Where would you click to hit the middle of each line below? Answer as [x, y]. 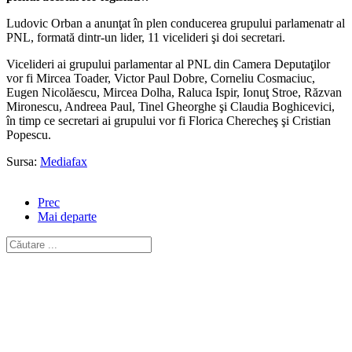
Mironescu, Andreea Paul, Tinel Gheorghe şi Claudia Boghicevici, [170, 106]
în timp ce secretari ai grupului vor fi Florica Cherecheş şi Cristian [169, 120]
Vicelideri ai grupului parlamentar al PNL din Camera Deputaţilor [168, 64]
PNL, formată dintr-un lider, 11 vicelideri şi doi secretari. [146, 37]
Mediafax [64, 161]
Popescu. [29, 134]
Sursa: [23, 161]
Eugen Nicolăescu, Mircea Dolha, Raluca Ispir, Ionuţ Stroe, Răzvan [174, 92]
